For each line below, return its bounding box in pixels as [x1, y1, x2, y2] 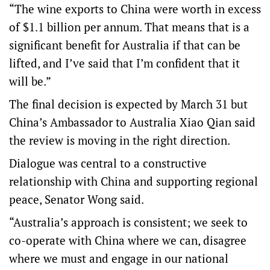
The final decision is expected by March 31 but [9, 96, 248, 112]
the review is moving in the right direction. [9, 133, 230, 148]
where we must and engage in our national [9, 251, 228, 266]
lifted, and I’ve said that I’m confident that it [9, 55, 240, 71]
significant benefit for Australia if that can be [9, 37, 240, 53]
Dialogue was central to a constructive [9, 155, 207, 171]
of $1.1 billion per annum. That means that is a [9, 19, 250, 35]
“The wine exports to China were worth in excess [9, 1, 261, 17]
